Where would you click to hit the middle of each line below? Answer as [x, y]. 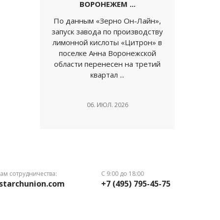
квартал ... [107, 75]
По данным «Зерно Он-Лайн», [107, 21]
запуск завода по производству [107, 31]
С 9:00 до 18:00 [123, 174]
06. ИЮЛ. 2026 [107, 105]
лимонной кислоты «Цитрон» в [107, 42]
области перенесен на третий [107, 64]
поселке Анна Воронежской [107, 53]
